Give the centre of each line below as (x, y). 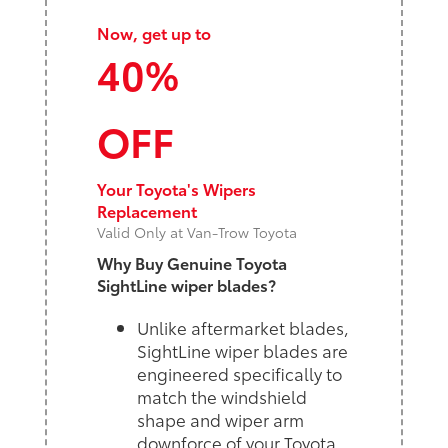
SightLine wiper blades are (242, 349)
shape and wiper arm (220, 418)
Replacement (147, 210)
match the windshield (222, 395)
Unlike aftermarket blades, (243, 326)
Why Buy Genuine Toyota (192, 262)
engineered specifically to (239, 372)
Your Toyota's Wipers (176, 188)
